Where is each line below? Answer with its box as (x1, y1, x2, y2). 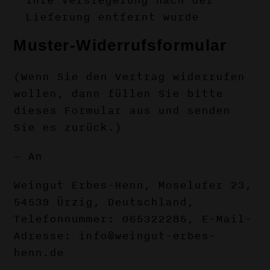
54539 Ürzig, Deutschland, (13, 193, 195, 210)
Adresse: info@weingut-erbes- (13, 227, 216, 244)
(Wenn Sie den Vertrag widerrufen (13, 68, 245, 85)
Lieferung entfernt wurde (25, 8, 199, 25)
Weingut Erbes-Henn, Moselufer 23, (13, 177, 253, 193)
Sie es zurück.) (13, 119, 122, 136)
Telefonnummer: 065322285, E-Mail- (13, 210, 253, 227)
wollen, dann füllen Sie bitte (13, 85, 224, 102)
